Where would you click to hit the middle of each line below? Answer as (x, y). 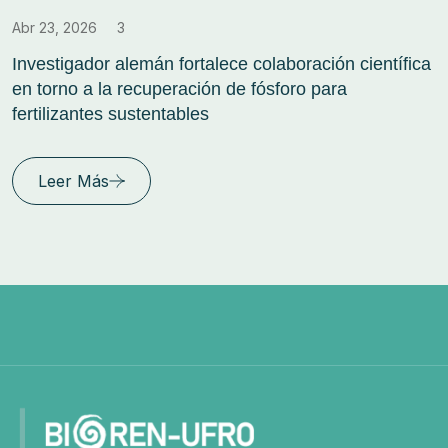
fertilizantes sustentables (110, 113)
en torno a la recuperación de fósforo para (179, 88)
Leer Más (73, 180)
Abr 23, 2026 (54, 27)
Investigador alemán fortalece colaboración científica (221, 63)
